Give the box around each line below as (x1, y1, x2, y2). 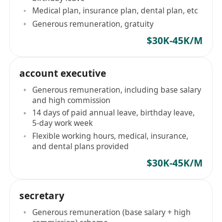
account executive (19, 67, 107, 80)
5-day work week (32, 117, 93, 129)
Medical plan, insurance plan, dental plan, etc (32, 5, 198, 16)
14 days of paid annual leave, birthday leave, (32, 107, 195, 118)
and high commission (32, 94, 111, 106)
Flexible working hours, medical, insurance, (32, 130, 189, 142)
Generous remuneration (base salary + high (32, 206, 191, 218)
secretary (19, 189, 65, 203)
